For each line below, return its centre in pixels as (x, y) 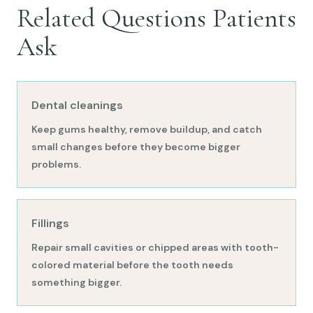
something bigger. (77, 282)
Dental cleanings (77, 105)
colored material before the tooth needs (132, 264)
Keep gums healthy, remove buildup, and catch (147, 129)
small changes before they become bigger (136, 146)
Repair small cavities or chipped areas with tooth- (155, 247)
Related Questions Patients (156, 18)
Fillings (50, 223)
